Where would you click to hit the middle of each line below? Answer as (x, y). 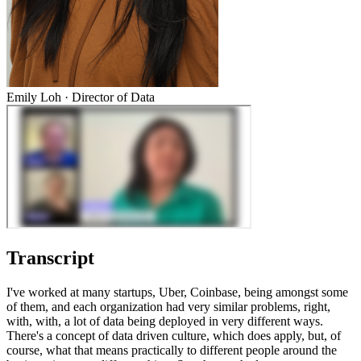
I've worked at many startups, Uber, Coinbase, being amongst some (177, 293)
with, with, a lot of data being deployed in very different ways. (165, 322)
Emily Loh (34, 97)
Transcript (50, 258)
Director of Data (113, 97)
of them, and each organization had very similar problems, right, (168, 307)
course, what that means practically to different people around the (172, 351)
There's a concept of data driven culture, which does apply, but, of (174, 336)
